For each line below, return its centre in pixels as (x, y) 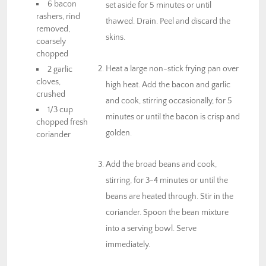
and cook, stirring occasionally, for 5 (169, 101)
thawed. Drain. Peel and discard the (168, 21)
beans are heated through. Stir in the (170, 196)
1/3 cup (61, 110)
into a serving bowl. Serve (151, 228)
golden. (119, 133)
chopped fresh (62, 122)
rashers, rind (58, 16)
